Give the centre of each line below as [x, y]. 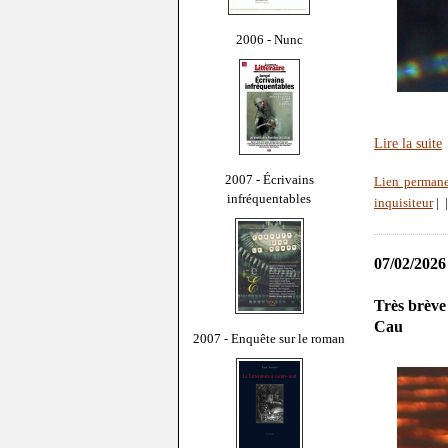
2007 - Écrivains [269, 179]
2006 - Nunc [269, 39]
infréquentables [269, 198]
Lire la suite [408, 143]
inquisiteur [403, 203]
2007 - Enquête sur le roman [269, 338]
